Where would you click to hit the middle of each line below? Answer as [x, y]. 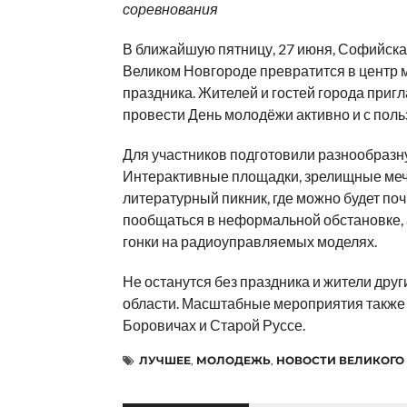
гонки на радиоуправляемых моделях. [249, 241]
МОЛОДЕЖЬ [233, 360]
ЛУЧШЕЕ [164, 360]
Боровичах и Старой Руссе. [213, 325]
